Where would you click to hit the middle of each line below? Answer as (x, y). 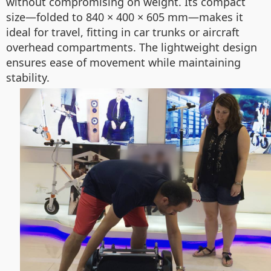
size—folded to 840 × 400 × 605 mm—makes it (125, 17)
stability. (28, 77)
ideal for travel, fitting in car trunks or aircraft (123, 32)
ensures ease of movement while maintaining (123, 62)
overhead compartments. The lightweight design (132, 47)
